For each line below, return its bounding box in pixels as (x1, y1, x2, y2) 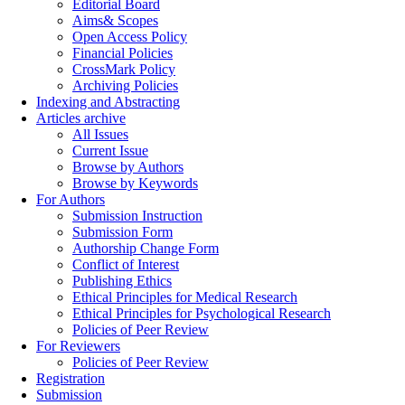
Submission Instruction (72, 208, 202, 223)
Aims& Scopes (72, 13, 158, 28)
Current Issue (72, 143, 148, 158)
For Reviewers (36, 338, 120, 353)
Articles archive (36, 110, 126, 126)
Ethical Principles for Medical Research (72, 289, 297, 305)
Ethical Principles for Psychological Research (72, 306, 331, 321)
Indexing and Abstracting (36, 94, 180, 109)
